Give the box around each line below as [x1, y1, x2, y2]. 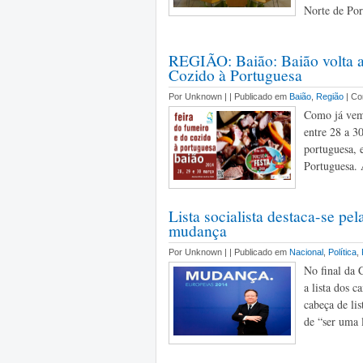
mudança [169, 220, 227, 241]
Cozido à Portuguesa [169, 64, 302, 85]
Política [328, 247, 357, 257]
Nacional [289, 247, 323, 257]
